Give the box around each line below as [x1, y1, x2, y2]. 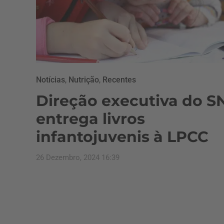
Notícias [36, 75, 65, 84]
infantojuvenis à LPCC [36, 127, 208, 146]
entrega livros [36, 109, 145, 128]
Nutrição [68, 75, 99, 84]
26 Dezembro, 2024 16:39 [36, 153, 119, 162]
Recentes [102, 75, 136, 84]
